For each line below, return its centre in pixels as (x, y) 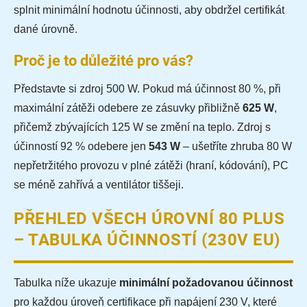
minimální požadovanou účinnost (206, 283)
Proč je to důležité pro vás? (103, 61)
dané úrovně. (46, 29)
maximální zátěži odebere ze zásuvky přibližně (128, 108)
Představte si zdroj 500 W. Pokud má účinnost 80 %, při (147, 89)
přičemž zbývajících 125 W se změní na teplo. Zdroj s (142, 127)
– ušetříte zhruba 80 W (236, 147)
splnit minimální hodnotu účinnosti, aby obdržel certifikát (149, 10)
